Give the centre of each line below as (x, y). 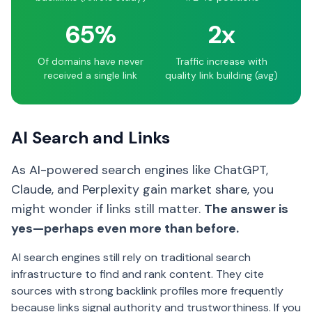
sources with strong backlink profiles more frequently (147, 291)
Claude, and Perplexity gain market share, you (142, 189)
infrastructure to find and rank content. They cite (138, 274)
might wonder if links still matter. (108, 209)
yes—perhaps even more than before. (125, 228)
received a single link (91, 75)
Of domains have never (91, 61)
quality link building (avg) (221, 75)
